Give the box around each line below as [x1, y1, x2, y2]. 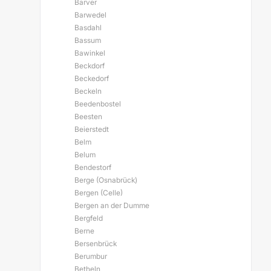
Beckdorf [74, 61, 105, 70]
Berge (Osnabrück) [74, 175, 137, 184]
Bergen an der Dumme [74, 201, 149, 210]
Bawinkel [74, 48, 105, 57]
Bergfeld [74, 214, 103, 223]
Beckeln [74, 87, 102, 96]
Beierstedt [74, 125, 109, 134]
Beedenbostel [74, 99, 121, 108]
